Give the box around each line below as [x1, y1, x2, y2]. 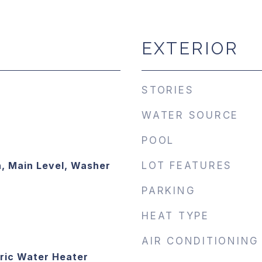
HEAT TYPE [142, 210, 209, 222]
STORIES [142, 84, 194, 96]
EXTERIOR [142, 39, 239, 58]
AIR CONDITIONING [142, 235, 259, 247]
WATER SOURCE [142, 109, 239, 121]
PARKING [142, 185, 196, 196]
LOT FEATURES [142, 160, 232, 171]
